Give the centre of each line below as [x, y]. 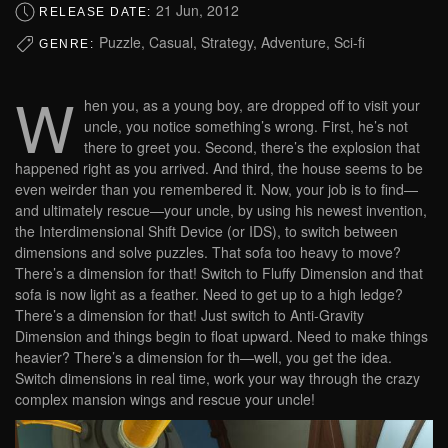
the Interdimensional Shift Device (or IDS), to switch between [206, 231]
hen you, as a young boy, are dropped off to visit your [252, 105]
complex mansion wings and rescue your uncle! [165, 399]
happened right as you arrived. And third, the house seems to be [219, 168]
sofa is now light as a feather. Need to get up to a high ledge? [209, 294]
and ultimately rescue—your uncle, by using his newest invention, [221, 210]
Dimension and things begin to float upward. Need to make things [221, 336]
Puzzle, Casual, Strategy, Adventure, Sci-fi [231, 41]
